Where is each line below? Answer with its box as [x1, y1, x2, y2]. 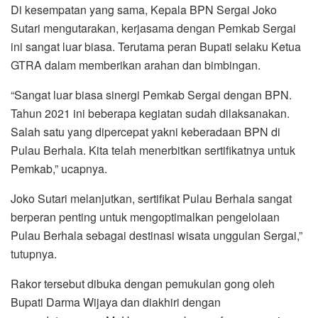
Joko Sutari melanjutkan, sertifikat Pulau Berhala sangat [11, 190, 292, 207]
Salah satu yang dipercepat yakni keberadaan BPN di [11, 124, 280, 141]
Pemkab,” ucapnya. [11, 160, 107, 177]
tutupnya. [11, 246, 57, 263]
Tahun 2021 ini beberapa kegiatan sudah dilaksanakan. [11, 105, 290, 122]
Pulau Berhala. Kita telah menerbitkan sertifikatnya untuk [11, 142, 295, 159]
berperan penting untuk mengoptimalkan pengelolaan [11, 209, 280, 226]
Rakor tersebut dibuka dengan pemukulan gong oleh [11, 275, 275, 292]
